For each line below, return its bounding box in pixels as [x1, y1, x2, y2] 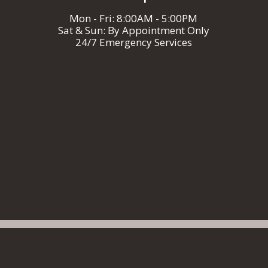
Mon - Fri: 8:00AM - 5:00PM [69, 11, 198, 26]
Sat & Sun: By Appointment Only [57, 23, 209, 38]
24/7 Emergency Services [75, 35, 192, 50]
